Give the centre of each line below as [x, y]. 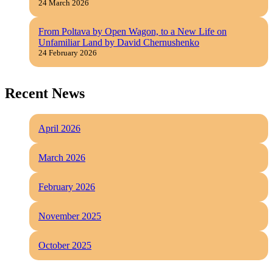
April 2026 [59, 128]
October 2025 [65, 245]
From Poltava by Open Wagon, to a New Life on [133, 32]
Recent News [45, 94]
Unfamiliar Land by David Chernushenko [119, 43]
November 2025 [70, 216]
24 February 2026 [68, 53]
